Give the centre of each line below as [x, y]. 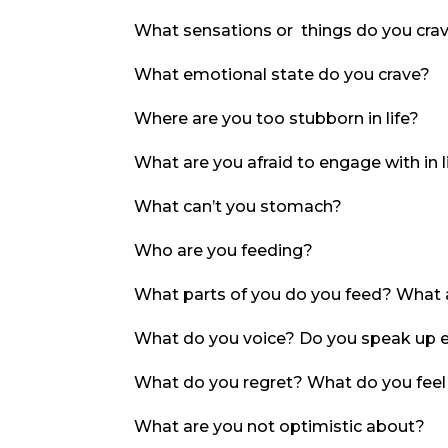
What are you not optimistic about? [280, 427]
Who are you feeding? [224, 251]
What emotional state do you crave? [282, 75]
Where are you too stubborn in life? [277, 119]
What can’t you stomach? [238, 207]
